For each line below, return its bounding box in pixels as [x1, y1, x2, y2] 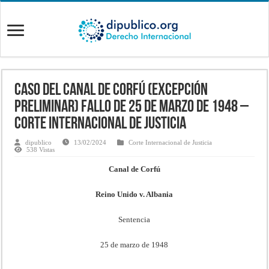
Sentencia [118, 214, 151, 224]
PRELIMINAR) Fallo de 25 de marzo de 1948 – [14, 98, 249, 116]
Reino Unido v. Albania [95, 189, 174, 199]
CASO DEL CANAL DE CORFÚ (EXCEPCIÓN [14, 82, 208, 99]
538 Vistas [26, 145, 55, 153]
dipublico [25, 138, 52, 146]
